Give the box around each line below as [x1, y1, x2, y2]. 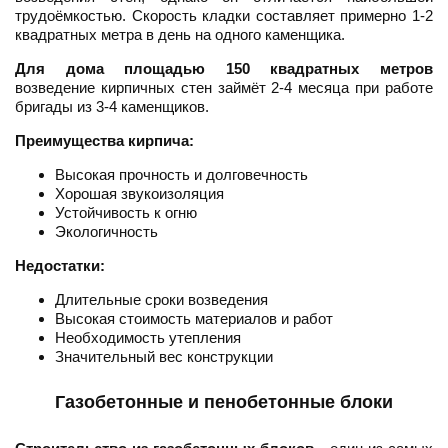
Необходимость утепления [55, 329, 241, 347]
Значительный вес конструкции [55, 348, 273, 366]
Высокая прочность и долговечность [55, 166, 308, 184]
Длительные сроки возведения [55, 291, 268, 309]
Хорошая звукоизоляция [55, 185, 224, 203]
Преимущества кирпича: [15, 132, 194, 150]
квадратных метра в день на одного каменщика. [15, 26, 345, 44]
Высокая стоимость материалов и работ [55, 310, 333, 328]
